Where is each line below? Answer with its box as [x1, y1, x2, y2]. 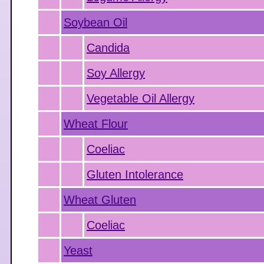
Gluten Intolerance [87, 168, 183, 181]
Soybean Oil [64, 16, 127, 29]
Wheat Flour [64, 117, 128, 130]
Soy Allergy [87, 67, 145, 80]
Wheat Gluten [64, 193, 136, 206]
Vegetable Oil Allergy [87, 92, 194, 105]
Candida [87, 41, 130, 54]
